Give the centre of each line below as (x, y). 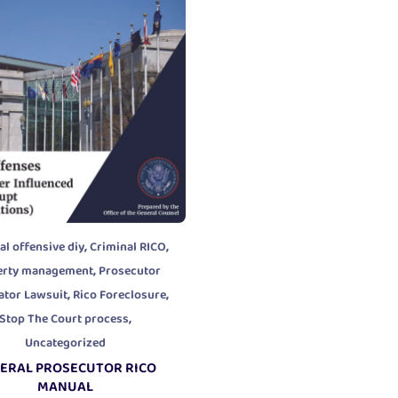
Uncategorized (66, 344)
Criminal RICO (127, 248)
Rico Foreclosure (119, 296)
